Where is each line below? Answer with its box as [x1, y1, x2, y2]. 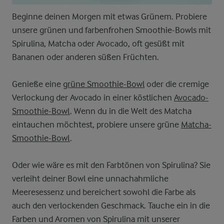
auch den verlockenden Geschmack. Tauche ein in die [12, 200, 210, 211]
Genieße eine [12, 79, 63, 89]
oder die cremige [144, 79, 209, 89]
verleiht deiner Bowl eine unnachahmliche [12, 173, 168, 184]
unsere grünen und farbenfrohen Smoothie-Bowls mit [12, 25, 211, 35]
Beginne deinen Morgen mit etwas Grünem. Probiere [12, 11, 207, 22]
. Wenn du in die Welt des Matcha [70, 106, 191, 116]
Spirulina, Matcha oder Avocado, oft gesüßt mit [12, 38, 184, 49]
